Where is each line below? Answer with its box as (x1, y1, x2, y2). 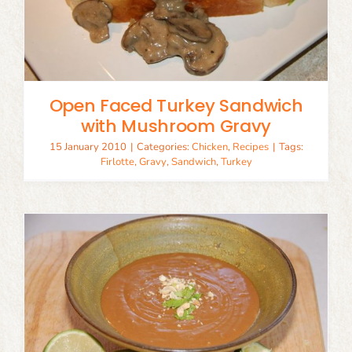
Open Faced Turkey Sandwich (49, 93, 303, 118)
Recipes (232, 140, 269, 154)
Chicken (191, 140, 228, 154)
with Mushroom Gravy (81, 114, 271, 138)
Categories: (136, 140, 192, 154)
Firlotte (100, 155, 134, 169)
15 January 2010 (49, 140, 126, 154)
